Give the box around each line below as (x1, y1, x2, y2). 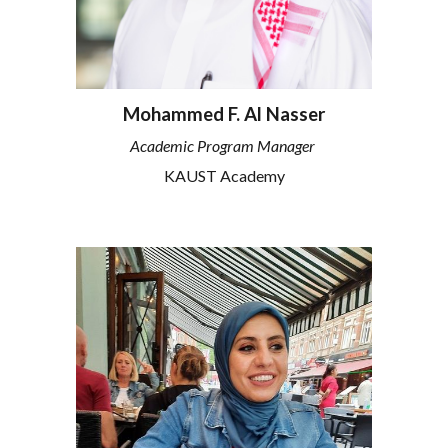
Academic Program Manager (130, 136, 318, 156)
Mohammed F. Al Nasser (123, 103, 325, 126)
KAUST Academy (163, 165, 285, 185)
